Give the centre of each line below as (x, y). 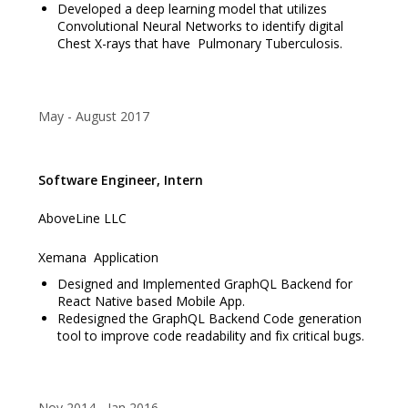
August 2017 (112, 116)
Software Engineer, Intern (120, 179)
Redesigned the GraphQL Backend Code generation (209, 318)
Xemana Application (98, 257)
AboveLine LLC (82, 219)
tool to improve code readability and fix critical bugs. (210, 335)
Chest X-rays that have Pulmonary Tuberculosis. (199, 43)
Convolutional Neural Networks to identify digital (200, 25)
